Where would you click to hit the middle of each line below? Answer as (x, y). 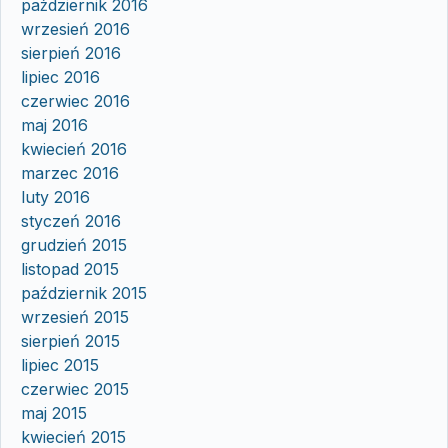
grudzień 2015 (74, 244)
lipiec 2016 (60, 76)
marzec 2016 (70, 172)
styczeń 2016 (71, 220)
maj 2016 (54, 124)
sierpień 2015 (70, 340)
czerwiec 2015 (75, 388)
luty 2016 (55, 196)
